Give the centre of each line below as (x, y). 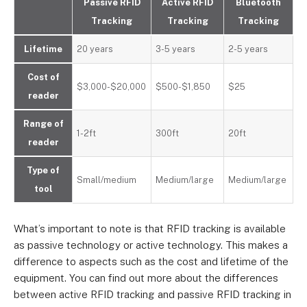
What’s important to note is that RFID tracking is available (150, 229)
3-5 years (176, 49)
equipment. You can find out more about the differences (146, 278)
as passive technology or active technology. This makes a (151, 245)
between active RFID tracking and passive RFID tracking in (152, 294)
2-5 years (248, 49)
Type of (43, 170)
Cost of (43, 77)
